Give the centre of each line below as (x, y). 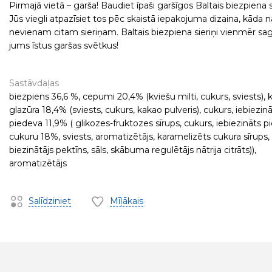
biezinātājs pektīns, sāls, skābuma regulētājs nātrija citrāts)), (132, 150)
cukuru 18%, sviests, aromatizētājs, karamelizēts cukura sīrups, (139, 137)
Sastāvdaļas (34, 83)
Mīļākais (126, 201)
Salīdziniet (49, 201)
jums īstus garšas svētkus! (63, 46)
